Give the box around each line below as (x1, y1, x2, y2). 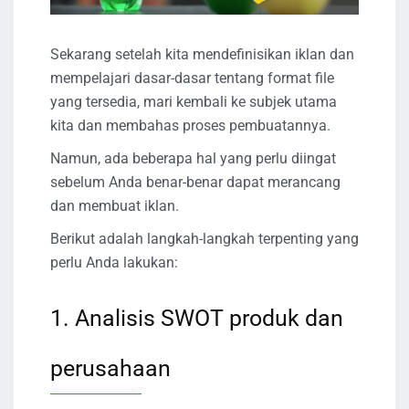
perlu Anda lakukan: (50, 254, 178, 272)
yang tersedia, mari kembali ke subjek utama (50, 93, 337, 111)
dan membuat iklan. (50, 197, 179, 215)
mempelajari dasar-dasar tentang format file (50, 69, 334, 88)
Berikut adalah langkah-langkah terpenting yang (50, 230, 359, 248)
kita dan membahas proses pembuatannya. (50, 117, 330, 135)
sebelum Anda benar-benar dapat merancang (50, 173, 341, 192)
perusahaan (50, 355, 171, 383)
